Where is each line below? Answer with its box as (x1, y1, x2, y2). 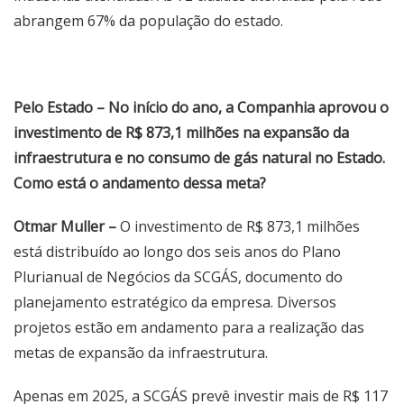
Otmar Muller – (14, 216, 116, 236)
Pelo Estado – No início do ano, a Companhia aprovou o (14, 97, 389, 117)
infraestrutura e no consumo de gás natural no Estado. (14, 148, 385, 168)
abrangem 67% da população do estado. (14, 11, 283, 31)
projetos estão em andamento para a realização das (14, 317, 364, 337)
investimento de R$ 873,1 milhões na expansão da (14, 123, 349, 142)
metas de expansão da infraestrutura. (14, 343, 268, 363)
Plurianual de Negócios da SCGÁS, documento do (14, 267, 343, 287)
